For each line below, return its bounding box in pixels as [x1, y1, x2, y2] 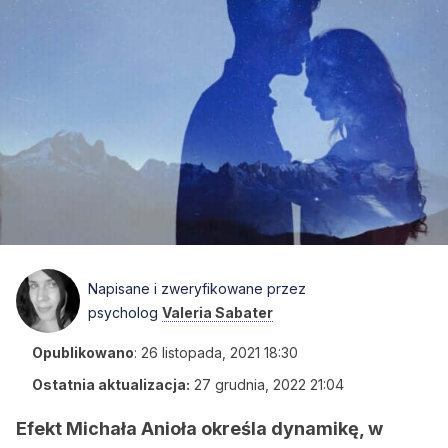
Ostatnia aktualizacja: [32, 376, 190, 393]
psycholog [88, 304, 162, 321]
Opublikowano [32, 344, 134, 361]
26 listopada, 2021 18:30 [141, 344, 298, 361]
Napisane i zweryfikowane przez [88, 280, 306, 297]
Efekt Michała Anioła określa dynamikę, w [16, 418, 383, 439]
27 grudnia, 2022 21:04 [194, 376, 344, 393]
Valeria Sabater [162, 304, 273, 321]
